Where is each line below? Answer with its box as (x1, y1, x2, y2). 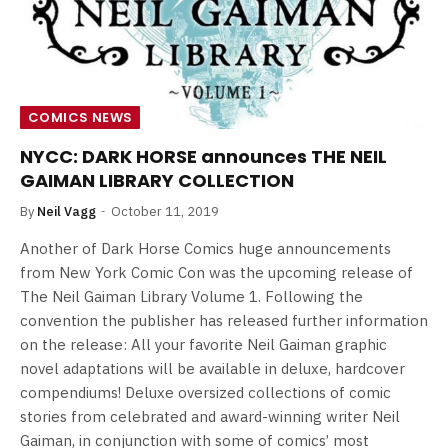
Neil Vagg (37, 203, 96, 221)
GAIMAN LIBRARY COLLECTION (20, 168, 294, 194)
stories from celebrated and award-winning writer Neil (20, 407, 400, 427)
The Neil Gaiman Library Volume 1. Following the (20, 287, 363, 307)
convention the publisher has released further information (20, 311, 428, 331)
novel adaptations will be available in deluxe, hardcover (20, 359, 405, 379)
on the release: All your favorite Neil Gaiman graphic (20, 335, 387, 355)
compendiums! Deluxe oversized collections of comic (20, 383, 391, 403)
